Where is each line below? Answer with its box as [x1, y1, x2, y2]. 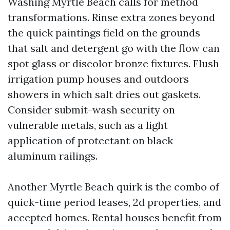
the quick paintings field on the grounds [8, 26, 200, 39]
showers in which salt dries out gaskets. [8, 88, 201, 101]
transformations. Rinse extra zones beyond [8, 11, 215, 24]
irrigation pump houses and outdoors [8, 72, 189, 85]
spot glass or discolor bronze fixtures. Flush [8, 57, 219, 70]
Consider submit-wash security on [8, 103, 175, 116]
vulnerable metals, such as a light [8, 119, 168, 131]
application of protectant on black [8, 134, 173, 147]
